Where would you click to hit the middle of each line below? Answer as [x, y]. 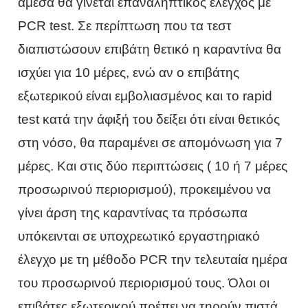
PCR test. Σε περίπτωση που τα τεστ [125, 25]
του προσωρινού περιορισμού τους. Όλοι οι [144, 283]
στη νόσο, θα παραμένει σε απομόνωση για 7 [151, 142]
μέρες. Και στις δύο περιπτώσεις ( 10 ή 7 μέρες [153, 166]
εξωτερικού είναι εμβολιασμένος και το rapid [145, 96]
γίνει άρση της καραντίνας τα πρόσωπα [133, 212]
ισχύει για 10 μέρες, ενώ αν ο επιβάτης [129, 72]
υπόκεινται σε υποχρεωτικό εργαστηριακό [139, 236]
